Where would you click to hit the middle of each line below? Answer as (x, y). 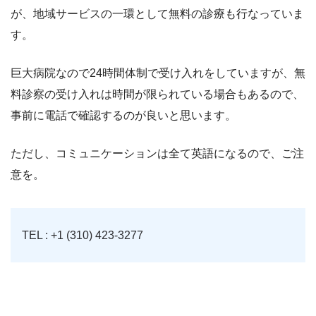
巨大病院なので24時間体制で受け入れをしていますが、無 (158, 73)
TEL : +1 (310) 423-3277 (83, 236)
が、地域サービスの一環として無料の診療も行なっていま (157, 14)
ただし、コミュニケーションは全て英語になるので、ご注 (157, 154)
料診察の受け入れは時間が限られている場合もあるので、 (157, 95)
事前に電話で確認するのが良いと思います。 (123, 116)
